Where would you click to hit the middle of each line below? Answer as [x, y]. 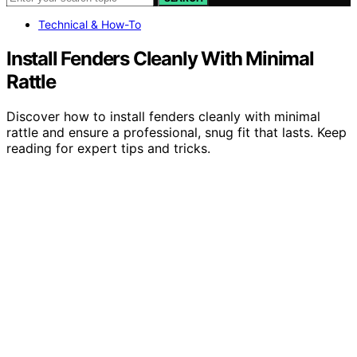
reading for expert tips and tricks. [108, 149]
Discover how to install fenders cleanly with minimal [163, 117]
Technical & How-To [90, 24]
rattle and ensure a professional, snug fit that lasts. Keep [177, 133]
